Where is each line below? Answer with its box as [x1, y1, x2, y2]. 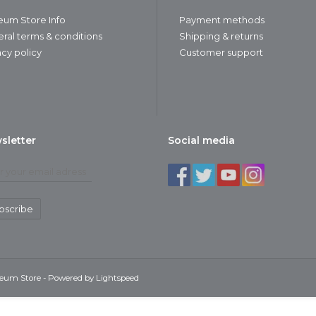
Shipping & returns [179, 30, 263, 42]
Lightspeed [96, 273, 139, 284]
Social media [168, 134, 235, 147]
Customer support [179, 47, 263, 59]
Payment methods [179, 14, 265, 26]
